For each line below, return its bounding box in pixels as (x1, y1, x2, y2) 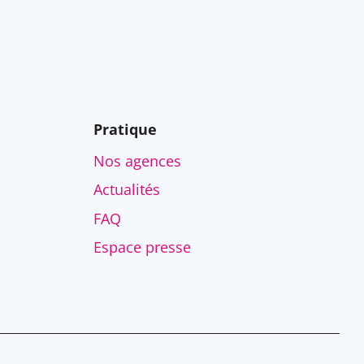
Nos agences (93, 150, 185, 171)
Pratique (93, 119, 157, 139)
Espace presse (93, 237, 195, 258)
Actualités (93, 180, 160, 200)
